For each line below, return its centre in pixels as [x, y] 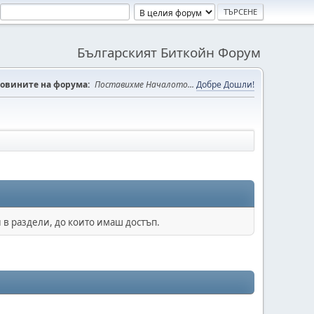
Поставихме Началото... [145, 84]
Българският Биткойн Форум [169, 52]
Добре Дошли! [225, 84]
